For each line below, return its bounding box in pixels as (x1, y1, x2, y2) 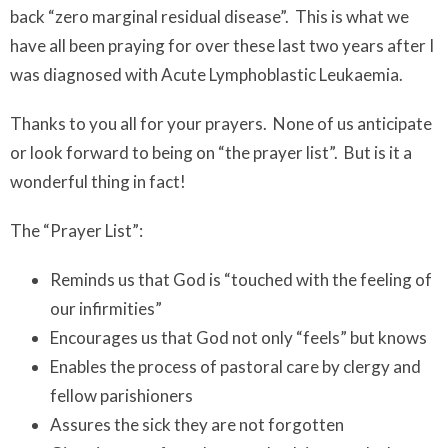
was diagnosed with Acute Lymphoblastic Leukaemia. (10, 64, 406, 86)
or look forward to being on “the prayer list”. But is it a (10, 142, 412, 164)
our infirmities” (50, 298, 162, 320)
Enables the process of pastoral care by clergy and (50, 356, 421, 378)
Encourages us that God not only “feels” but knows (50, 327, 427, 349)
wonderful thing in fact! (10, 171, 186, 193)
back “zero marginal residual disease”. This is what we (10, 6, 409, 28)
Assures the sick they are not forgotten (50, 414, 344, 436)
